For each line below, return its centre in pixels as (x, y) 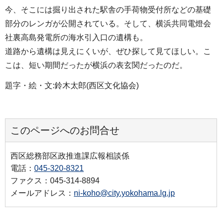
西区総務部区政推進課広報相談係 (70, 156)
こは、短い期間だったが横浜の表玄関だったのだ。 (96, 65)
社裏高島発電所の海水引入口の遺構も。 (76, 37)
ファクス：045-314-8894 (55, 181)
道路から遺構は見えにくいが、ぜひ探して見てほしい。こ (108, 51)
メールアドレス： (42, 193)
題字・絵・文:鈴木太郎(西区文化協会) (72, 85)
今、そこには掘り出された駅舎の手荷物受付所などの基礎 (108, 9)
